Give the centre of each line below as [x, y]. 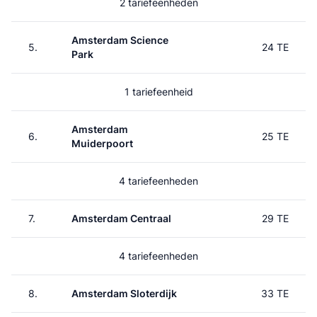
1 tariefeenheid [158, 92]
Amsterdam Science [120, 40]
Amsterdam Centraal [121, 218]
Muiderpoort [102, 143]
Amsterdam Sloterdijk [124, 293]
